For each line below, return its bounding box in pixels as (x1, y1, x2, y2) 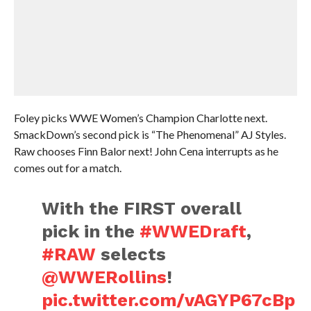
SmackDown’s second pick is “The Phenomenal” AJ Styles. (13, 128, 286, 141)
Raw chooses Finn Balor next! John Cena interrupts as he (13, 144, 278, 158)
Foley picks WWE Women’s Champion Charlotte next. (13, 111, 267, 124)
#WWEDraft (140, 221, 247, 242)
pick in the (42, 221, 140, 242)
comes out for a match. (13, 161, 121, 174)
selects (96, 244, 167, 264)
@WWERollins (42, 267, 167, 287)
